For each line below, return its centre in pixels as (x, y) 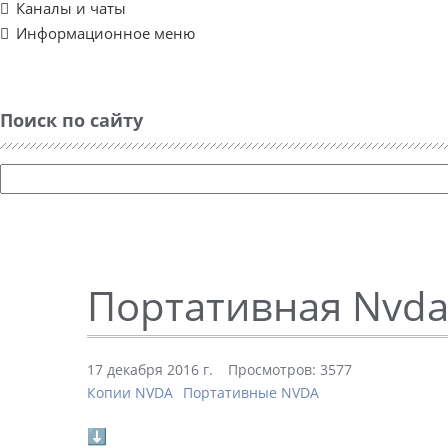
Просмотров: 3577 (290, 369)
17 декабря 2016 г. (150, 369)
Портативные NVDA (251, 392)
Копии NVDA (130, 392)
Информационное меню (105, 33)
